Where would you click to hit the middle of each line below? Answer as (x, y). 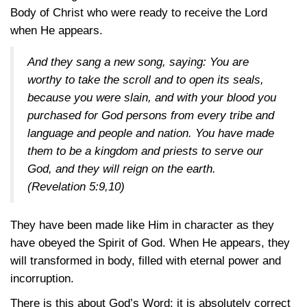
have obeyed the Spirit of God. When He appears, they (150, 243)
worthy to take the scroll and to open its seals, (146, 80)
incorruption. (42, 279)
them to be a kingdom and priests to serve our (145, 151)
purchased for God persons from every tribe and (151, 115)
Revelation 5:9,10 (76, 187)
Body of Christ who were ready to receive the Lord (139, 13)
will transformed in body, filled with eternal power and (146, 261)
